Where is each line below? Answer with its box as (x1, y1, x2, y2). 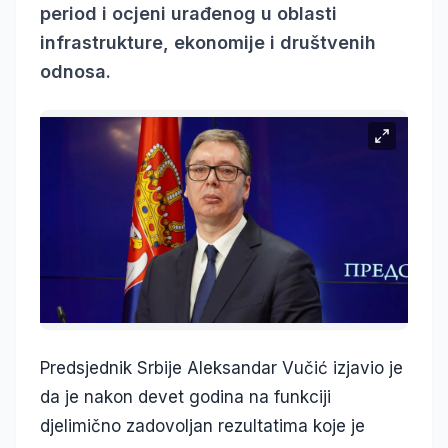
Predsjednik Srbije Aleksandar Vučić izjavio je (40, 358, 403, 379)
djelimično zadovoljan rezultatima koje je (40, 416, 365, 437)
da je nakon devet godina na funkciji (40, 387, 331, 408)
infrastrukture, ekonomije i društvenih (40, 31, 376, 53)
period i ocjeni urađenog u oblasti (40, 2, 337, 24)
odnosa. (40, 60, 111, 82)
